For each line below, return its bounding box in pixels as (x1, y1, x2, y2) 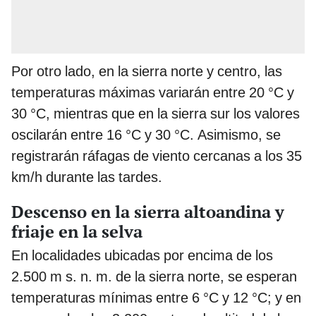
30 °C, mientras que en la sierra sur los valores (11, 104, 300, 122)
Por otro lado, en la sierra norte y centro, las (11, 62, 282, 80)
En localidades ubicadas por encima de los (11, 246, 273, 264)
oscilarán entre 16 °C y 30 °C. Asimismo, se (11, 126, 281, 143)
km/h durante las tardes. (11, 168, 162, 186)
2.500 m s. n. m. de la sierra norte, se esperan (11, 267, 297, 285)
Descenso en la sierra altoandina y (11, 200, 284, 223)
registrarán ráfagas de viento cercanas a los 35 (11, 147, 302, 164)
